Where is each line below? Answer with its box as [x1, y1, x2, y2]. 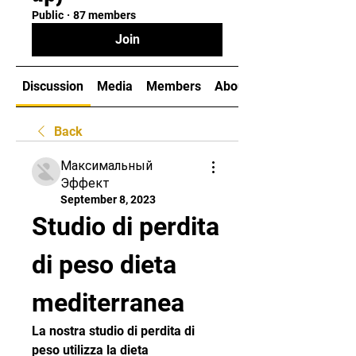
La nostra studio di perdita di [32, 323, 195, 339]
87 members [73, 9, 136, 21]
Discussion [22, 79, 84, 94]
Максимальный [60, 158, 153, 173]
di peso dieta [32, 250, 176, 280]
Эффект [60, 176, 110, 191]
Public [32, 9, 64, 21]
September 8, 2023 [60, 193, 156, 206]
